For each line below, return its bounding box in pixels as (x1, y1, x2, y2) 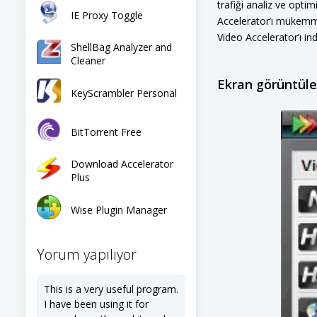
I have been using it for (44, 297, 149, 311)
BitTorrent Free (71, 125, 142, 139)
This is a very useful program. (44, 282, 178, 296)
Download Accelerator (71, 157, 173, 171)
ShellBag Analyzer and (71, 40, 172, 54)
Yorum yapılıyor (37, 245, 137, 264)
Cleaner (71, 54, 105, 67)
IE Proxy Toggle (71, 8, 143, 22)
